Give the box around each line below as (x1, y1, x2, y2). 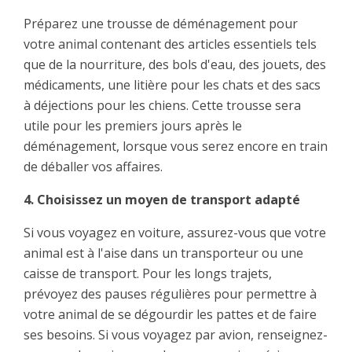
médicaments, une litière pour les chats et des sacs (24, 76, 321, 94)
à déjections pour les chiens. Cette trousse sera (24, 97, 301, 115)
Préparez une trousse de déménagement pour (24, 15, 298, 33)
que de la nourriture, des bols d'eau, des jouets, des (24, 56, 326, 74)
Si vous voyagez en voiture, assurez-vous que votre (24, 224, 326, 242)
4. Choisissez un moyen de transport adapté (24, 191, 300, 209)
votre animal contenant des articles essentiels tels (24, 35, 317, 53)
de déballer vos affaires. (24, 158, 163, 176)
